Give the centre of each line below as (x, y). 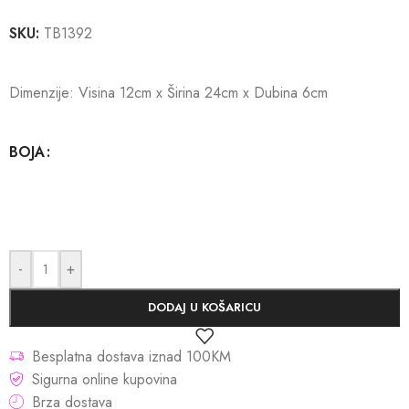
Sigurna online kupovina (105, 379)
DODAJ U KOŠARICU (204, 307)
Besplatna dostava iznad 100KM (131, 356)
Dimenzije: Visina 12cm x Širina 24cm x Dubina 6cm (168, 92)
